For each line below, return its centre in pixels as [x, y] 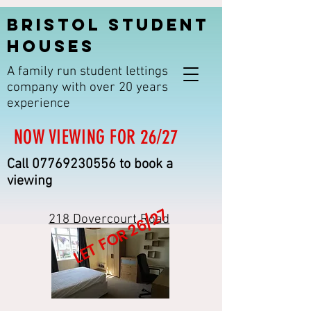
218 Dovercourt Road [109, 220]
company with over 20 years [87, 88]
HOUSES [51, 46]
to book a [144, 165]
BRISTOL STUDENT [108, 24]
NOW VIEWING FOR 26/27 [96, 137]
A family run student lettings [87, 72]
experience [39, 104]
